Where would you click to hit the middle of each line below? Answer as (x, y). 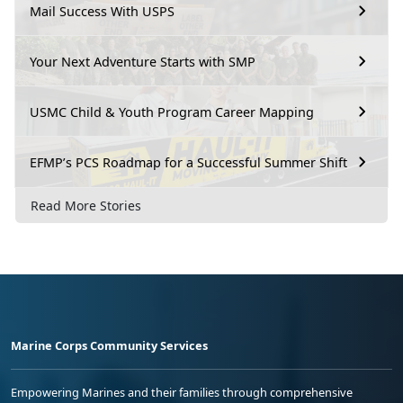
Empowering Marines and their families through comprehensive (182, 393)
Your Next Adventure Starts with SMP (143, 61)
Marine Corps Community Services (109, 346)
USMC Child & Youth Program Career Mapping (172, 112)
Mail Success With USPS (102, 11)
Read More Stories (86, 206)
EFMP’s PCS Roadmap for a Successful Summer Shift (188, 162)
